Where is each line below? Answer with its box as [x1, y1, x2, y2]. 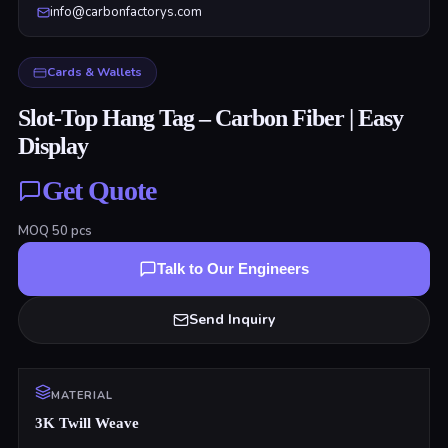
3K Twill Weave [34, 415, 139, 431]
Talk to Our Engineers [157, 260, 309, 277]
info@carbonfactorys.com [49, 3, 202, 21]
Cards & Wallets [46, 64, 142, 80]
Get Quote [41, 175, 156, 206]
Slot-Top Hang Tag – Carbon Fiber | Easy [17, 105, 403, 131]
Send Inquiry [189, 310, 275, 329]
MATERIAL [50, 387, 113, 403]
